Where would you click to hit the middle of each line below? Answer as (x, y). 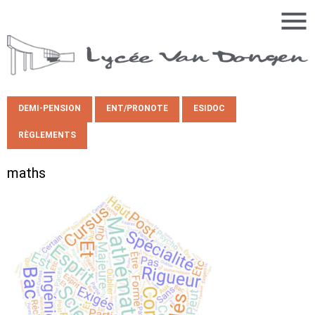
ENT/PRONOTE (137, 109)
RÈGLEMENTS (47, 135)
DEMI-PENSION (50, 109)
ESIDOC (209, 109)
